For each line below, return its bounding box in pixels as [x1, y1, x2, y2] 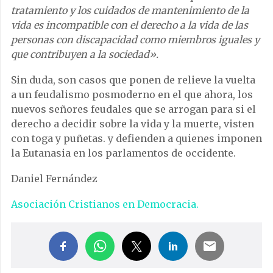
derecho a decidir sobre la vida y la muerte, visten [11, 118, 254, 130]
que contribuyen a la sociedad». [11, 48, 158, 61]
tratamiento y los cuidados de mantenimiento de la [11, 4, 249, 17]
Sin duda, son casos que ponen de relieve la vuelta [11, 74, 255, 87]
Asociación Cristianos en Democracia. [11, 198, 199, 211]
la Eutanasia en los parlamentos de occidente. [11, 147, 236, 160]
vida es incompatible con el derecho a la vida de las [11, 19, 248, 32]
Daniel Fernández [11, 172, 97, 185]
